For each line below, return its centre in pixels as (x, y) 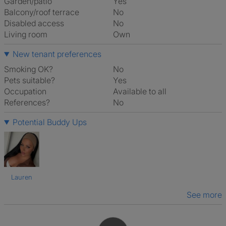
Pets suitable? (30, 80)
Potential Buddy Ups (49, 122)
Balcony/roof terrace (42, 12)
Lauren (22, 177)
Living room (26, 34)
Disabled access (34, 23)
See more (204, 195)
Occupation (25, 91)
